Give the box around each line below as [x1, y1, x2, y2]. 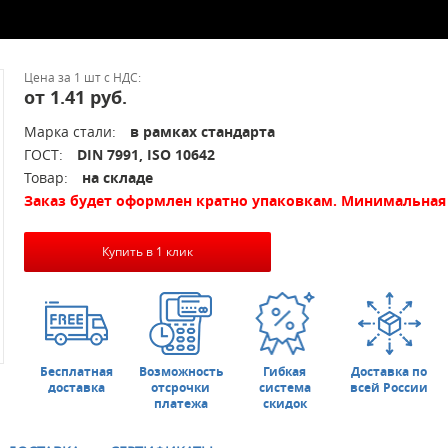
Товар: [24, 168, 72, 187]
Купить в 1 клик [102, 243, 193, 260]
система [258, 379, 311, 397]
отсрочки [151, 379, 211, 397]
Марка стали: [24, 122, 120, 141]
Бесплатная [39, 363, 113, 381]
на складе [82, 168, 153, 187]
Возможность [138, 363, 223, 381]
